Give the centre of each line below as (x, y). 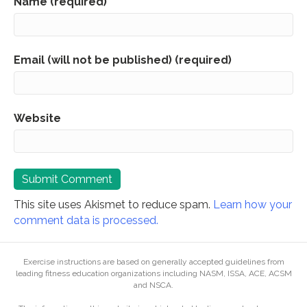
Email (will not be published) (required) (123, 60)
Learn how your (253, 205)
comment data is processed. (86, 221)
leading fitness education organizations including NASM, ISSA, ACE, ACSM (153, 274)
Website (37, 119)
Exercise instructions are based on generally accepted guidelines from (153, 262)
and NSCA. (153, 285)
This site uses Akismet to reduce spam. (113, 205)
